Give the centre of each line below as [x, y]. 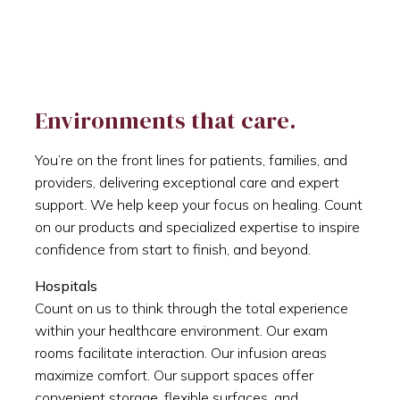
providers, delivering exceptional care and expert [187, 182]
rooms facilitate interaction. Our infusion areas [181, 352]
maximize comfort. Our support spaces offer [174, 375]
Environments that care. [166, 120]
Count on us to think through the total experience [192, 308]
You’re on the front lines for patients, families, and [191, 159]
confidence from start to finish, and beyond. [173, 249]
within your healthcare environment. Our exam [181, 330]
